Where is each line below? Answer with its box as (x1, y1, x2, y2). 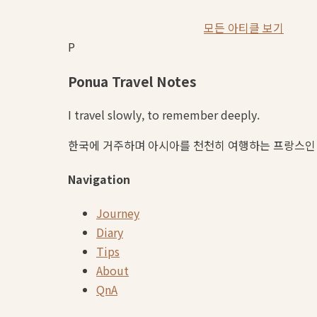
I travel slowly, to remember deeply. (68, 105, 260, 123)
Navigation (68, 171, 130, 188)
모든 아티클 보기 (204, 19, 284, 37)
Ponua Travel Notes (68, 71, 196, 91)
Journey (96, 204, 139, 222)
